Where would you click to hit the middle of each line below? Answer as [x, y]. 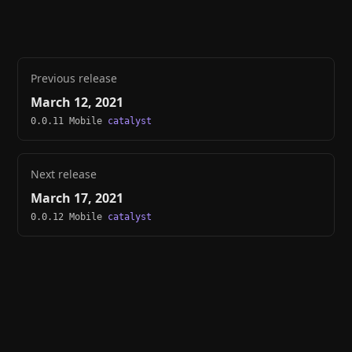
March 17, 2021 [77, 198]
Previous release [74, 78]
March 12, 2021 [77, 102]
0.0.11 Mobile [70, 121]
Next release [64, 174]
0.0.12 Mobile [70, 216]
